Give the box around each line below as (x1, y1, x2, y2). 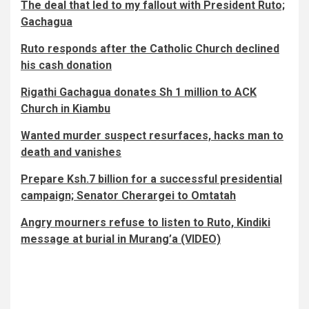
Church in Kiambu (21, 102, 110, 116)
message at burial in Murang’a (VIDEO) (21, 232, 221, 246)
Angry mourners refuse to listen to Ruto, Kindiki (21, 216, 270, 230)
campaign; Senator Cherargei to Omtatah (21, 189, 236, 203)
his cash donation (21, 59, 112, 72)
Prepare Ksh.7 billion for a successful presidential (21, 172, 282, 186)
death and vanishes (21, 146, 121, 159)
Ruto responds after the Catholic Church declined (21, 42, 279, 56)
